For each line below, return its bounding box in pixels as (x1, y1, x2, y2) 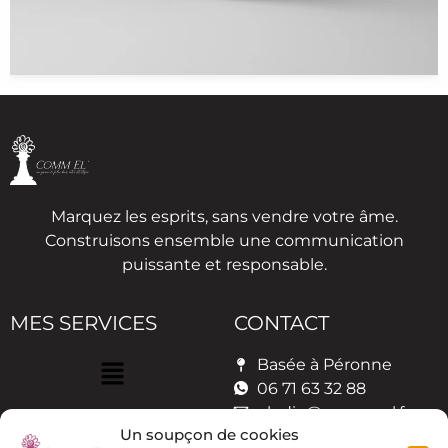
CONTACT (234, 311, 329, 336)
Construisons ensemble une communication (44, 231, 404, 251)
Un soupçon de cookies (120, 425, 299, 444)
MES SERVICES (10, 311, 157, 336)
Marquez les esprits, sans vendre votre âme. (50, 207, 398, 227)
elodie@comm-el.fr (256, 403, 410, 423)
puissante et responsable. (121, 255, 327, 275)
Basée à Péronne (256, 355, 392, 375)
